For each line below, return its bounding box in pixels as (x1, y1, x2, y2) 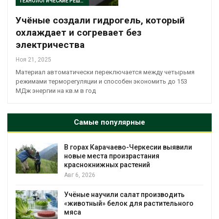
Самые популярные (74, 117, 145, 127)
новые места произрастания (64, 152, 159, 160)
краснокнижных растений (64, 160, 150, 169)
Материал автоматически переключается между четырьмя (16, 68, 195, 76)
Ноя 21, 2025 (16, 56, 51, 63)
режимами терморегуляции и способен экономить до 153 (16, 77, 187, 85)
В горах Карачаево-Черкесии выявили (64, 143, 192, 151)
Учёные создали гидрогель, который (16, 14, 185, 26)
